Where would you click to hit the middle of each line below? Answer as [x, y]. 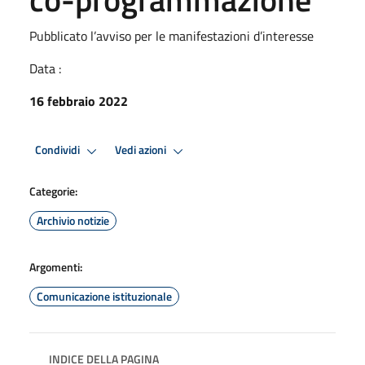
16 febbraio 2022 [79, 101]
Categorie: [53, 191]
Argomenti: [56, 266]
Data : [45, 68]
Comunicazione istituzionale [104, 296]
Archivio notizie [73, 220]
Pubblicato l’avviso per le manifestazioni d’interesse [172, 35]
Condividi [59, 150]
